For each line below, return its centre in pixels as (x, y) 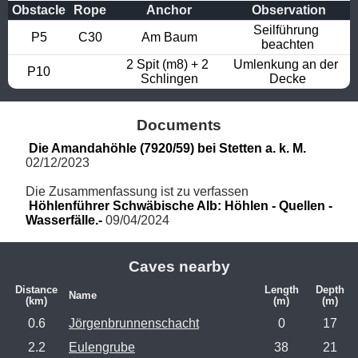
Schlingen (169, 78)
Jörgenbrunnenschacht (134, 324)
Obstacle (39, 10)
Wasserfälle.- (64, 221)
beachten (287, 44)
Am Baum (169, 37)
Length (281, 290)
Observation (289, 10)
